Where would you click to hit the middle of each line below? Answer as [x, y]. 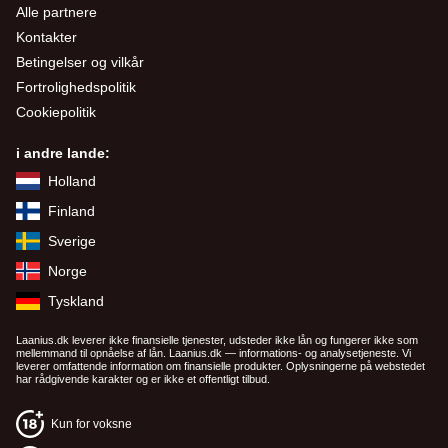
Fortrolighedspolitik [76, 87]
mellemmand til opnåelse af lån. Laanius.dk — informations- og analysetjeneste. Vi [213, 353]
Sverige [72, 240]
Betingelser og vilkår [80, 62]
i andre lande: [63, 153]
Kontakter [46, 37]
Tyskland [76, 300]
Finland [71, 210]
